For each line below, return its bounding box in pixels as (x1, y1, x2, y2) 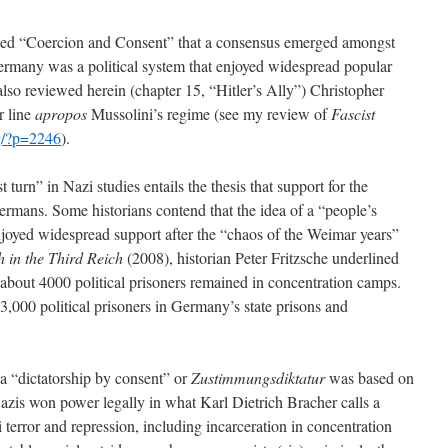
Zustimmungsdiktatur (191, 367, 325, 388)
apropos (35, 103, 91, 124)
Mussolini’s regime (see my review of (91, 103, 331, 124)
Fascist (331, 103, 375, 124)
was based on (325, 367, 414, 388)
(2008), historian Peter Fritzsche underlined (127, 247, 399, 268)
